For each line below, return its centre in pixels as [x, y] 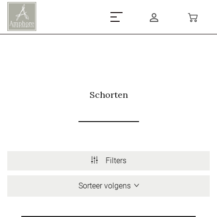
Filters [116, 161]
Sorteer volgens [104, 186]
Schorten [108, 95]
